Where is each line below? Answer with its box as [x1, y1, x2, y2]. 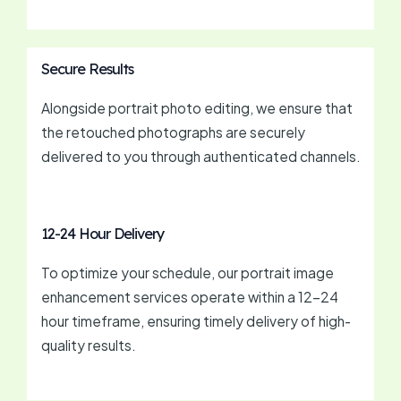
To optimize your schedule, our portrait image [40, 263, 334, 281]
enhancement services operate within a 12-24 [40, 287, 338, 305]
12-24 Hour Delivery [40, 224, 165, 243]
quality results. [40, 336, 136, 354]
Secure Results [40, 60, 133, 79]
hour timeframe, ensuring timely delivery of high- [40, 311, 351, 329]
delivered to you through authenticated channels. [40, 148, 361, 166]
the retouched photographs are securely [40, 124, 305, 141]
